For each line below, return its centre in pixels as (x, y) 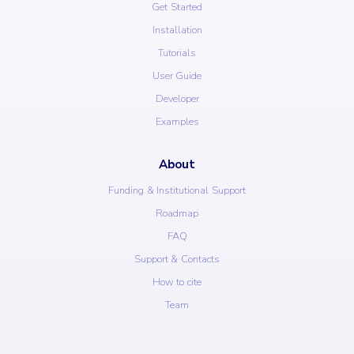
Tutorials (177, 53)
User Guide (177, 75)
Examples (177, 121)
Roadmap (177, 213)
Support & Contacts (177, 259)
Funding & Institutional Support (177, 190)
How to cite (177, 282)
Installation (177, 30)
